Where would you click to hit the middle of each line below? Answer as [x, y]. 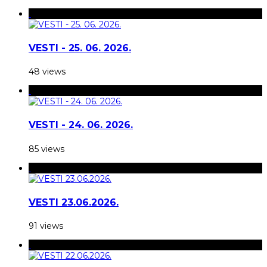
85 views [46, 149]
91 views [46, 226]
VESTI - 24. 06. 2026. [81, 125]
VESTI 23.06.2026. [74, 202]
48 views [47, 72]
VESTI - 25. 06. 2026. [80, 48]
